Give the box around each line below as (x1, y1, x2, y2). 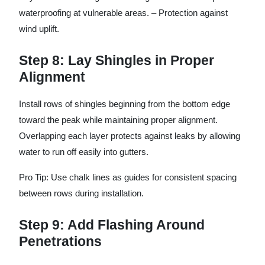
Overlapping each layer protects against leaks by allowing (19, 131, 240, 141)
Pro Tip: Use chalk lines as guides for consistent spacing (19, 172, 237, 182)
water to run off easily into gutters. (19, 147, 148, 157)
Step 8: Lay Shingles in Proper (19, 53, 214, 68)
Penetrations (19, 234, 102, 249)
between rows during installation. (19, 188, 144, 198)
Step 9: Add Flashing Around (19, 217, 205, 232)
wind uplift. (19, 24, 59, 34)
